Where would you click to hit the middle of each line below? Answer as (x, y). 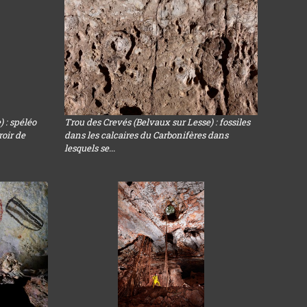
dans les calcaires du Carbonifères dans (147, 135)
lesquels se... (90, 148)
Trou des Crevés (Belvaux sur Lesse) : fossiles (158, 122)
